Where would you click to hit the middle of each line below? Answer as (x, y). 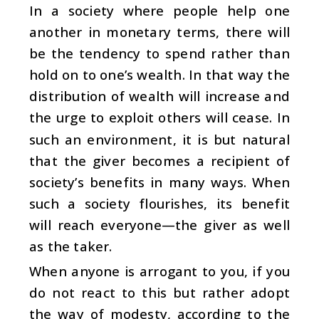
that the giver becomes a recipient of (159, 160)
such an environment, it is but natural (159, 139)
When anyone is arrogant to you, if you (159, 271)
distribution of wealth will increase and (159, 96)
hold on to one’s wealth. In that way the (160, 75)
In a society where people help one (159, 11)
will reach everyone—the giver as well (159, 224)
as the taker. (71, 246)
